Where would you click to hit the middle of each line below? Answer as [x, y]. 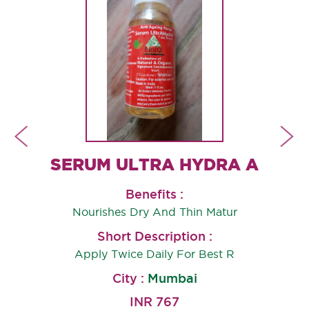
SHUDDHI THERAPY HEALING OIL [8, 165]
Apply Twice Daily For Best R [154, 254]
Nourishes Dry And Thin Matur [154, 212]
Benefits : [154, 194]
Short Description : [154, 236]
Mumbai [172, 278]
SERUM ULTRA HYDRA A [154, 165]
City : [130, 278]
